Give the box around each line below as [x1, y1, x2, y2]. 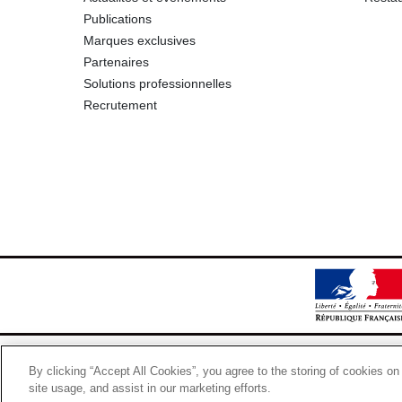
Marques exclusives [83, 33, 196, 48]
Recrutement [83, 98, 157, 112]
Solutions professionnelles [83, 76, 232, 91]
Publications [83, 12, 152, 26]
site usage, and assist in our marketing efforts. [29, 381, 271, 395]
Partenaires [83, 55, 149, 69]
